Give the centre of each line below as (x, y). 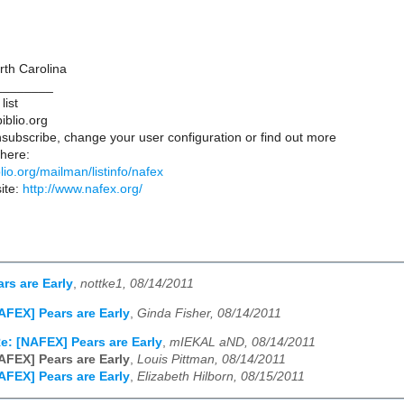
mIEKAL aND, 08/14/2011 (243, 343)
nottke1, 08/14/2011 (137, 284)
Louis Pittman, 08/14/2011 (211, 360)
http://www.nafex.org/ (83, 189)
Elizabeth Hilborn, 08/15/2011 (221, 377)
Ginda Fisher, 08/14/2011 (209, 313)
